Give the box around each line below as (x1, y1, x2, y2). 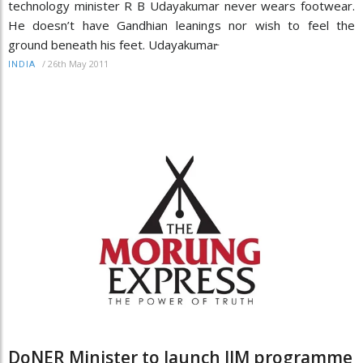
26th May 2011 (48, 58, 109, 70)
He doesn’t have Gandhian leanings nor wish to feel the (8, 17, 355, 34)
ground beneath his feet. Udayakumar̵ (8, 36, 217, 53)
